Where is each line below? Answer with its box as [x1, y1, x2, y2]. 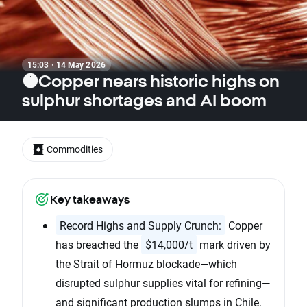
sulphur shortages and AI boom [22, 90, 267, 110]
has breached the [56, 237, 141, 252]
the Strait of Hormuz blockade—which [56, 256, 237, 271]
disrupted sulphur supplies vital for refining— [56, 275, 270, 291]
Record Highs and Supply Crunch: [60, 218, 221, 233]
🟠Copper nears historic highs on [22, 71, 280, 90]
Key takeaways [50, 193, 130, 206]
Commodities [47, 143, 103, 156]
